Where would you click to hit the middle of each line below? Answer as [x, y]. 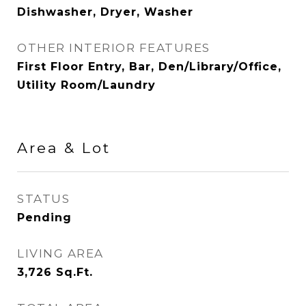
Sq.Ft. [74, 272]
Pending [44, 218]
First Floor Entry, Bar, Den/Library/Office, [149, 67]
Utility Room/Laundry [86, 85]
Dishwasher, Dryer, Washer [105, 12]
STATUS [43, 199]
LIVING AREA [60, 253]
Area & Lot [64, 148]
